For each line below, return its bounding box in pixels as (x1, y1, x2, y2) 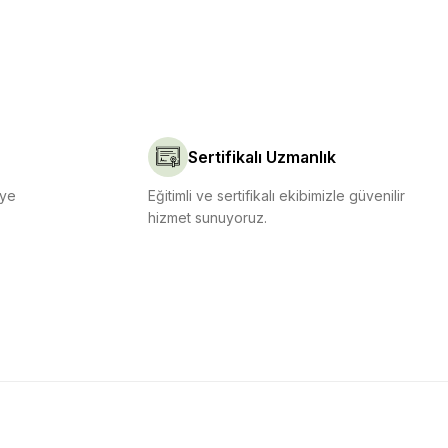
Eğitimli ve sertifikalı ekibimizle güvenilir (148, 187, 405, 204)
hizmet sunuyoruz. (148, 209, 267, 226)
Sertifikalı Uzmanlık (188, 147, 336, 167)
